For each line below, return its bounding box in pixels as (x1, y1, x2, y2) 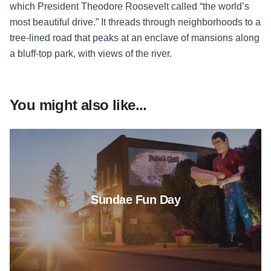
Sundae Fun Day (91, 193, 180, 207)
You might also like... (10, 97, 147, 114)
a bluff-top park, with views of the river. (10, 48, 172, 59)
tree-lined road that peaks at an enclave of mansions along (10, 33, 260, 44)
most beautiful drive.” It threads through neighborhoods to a (10, 17, 261, 28)
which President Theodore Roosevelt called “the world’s (10, 1, 249, 12)
